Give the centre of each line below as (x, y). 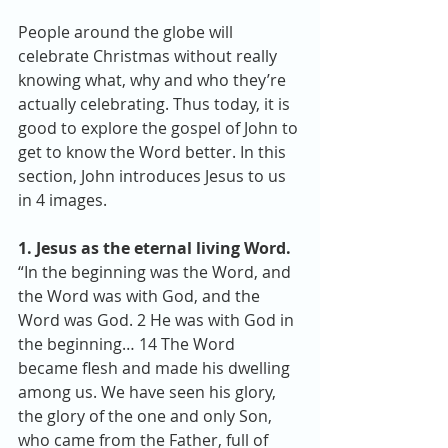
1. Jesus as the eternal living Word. (154, 248)
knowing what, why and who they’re (154, 80)
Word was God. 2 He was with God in (158, 320)
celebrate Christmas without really (149, 56)
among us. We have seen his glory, (149, 392)
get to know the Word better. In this (154, 152)
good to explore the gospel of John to (160, 128)
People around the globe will (127, 32)
